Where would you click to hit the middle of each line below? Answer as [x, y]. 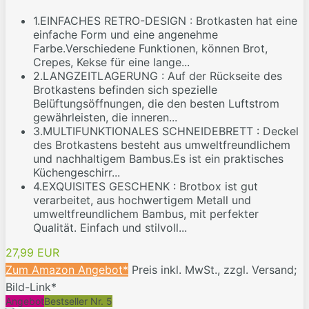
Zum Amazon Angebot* [67, 270]
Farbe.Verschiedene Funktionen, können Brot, [150, 49]
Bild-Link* [31, 287]
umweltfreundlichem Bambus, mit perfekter [146, 214]
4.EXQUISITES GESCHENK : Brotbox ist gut [146, 187]
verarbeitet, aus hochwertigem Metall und [142, 200]
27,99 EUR [32, 253]
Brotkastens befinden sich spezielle [125, 90]
